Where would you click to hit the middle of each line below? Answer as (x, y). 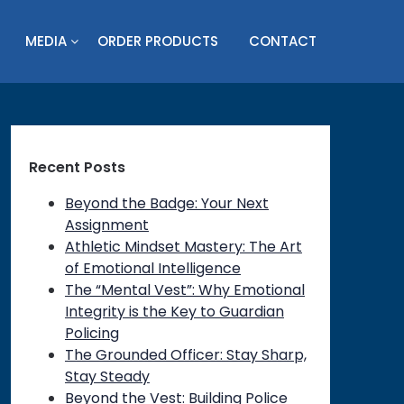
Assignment (106, 225)
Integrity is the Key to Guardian (174, 312)
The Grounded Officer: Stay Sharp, (185, 355)
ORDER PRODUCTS (158, 41)
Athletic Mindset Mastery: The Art (183, 247)
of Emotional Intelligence (152, 268)
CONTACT (283, 41)
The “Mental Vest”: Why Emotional (184, 290)
